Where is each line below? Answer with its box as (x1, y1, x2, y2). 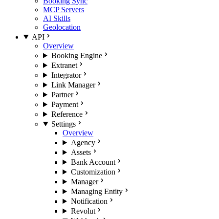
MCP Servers (43, 5, 84, 14)
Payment (51, 100, 78, 109)
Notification (70, 197, 108, 205)
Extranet (51, 61, 77, 69)
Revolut (70, 207, 95, 215)
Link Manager (51, 81, 95, 89)
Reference (51, 110, 83, 118)
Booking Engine (51, 51, 102, 60)
